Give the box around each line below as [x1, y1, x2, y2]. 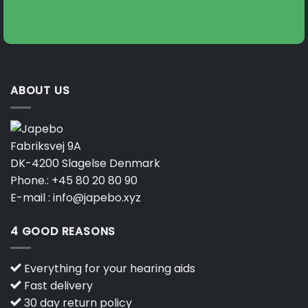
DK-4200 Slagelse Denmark [10, 155, 160, 171]
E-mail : [10, 189, 53, 206]
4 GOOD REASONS [10, 223, 116, 239]
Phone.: [10, 172, 52, 188]
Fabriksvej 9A [10, 137, 81, 154]
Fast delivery [21, 278, 93, 294]
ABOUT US [10, 82, 70, 99]
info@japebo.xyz [53, 189, 141, 206]
